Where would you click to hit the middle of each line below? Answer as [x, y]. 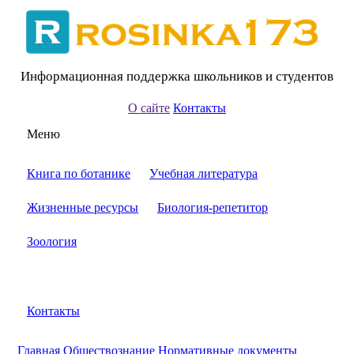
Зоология [52, 241]
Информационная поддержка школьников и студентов [177, 76]
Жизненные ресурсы [83, 207]
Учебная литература [203, 173]
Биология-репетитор [213, 207]
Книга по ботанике [79, 173]
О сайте [149, 108]
